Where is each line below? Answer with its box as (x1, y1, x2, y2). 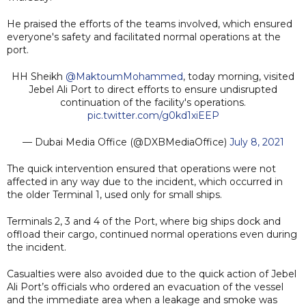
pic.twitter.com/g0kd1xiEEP (87, 109, 219, 122)
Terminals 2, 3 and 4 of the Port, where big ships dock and (7, 214, 281, 227)
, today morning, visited (183, 70, 294, 83)
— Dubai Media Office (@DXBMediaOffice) (22, 135, 229, 148)
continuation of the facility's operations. (60, 96, 246, 109)
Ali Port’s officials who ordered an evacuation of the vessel (7, 280, 283, 293)
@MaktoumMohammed (66, 70, 183, 83)
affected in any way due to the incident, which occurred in (7, 175, 283, 188)
